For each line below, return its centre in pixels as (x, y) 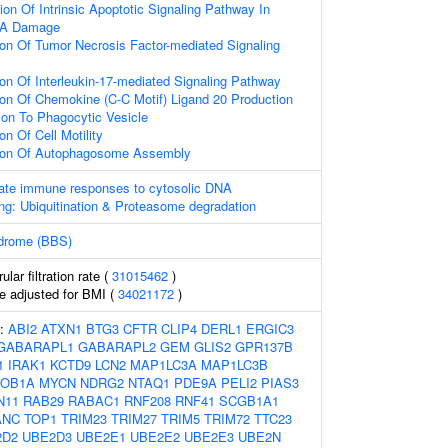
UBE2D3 (47, 436)
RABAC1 (94, 400)
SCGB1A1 (249, 400)
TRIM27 (134, 418)
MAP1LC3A (163, 364)
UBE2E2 (155, 436)
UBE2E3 (209, 436)
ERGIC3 (270, 328)
